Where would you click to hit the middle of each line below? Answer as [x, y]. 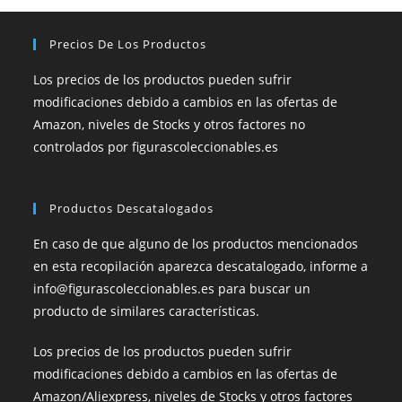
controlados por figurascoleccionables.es [156, 147]
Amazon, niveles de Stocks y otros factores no [170, 125]
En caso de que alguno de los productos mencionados [196, 244]
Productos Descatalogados [132, 209]
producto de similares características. [147, 311]
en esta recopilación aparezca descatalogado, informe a [201, 267]
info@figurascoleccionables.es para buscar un [172, 289]
